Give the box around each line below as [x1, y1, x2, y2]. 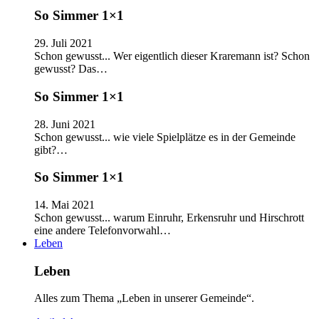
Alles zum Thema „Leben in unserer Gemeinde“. [34, 292, 254, 305]
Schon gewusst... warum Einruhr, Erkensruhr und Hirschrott [34, 211, 304, 224]
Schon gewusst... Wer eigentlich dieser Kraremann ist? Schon [34, 50, 310, 63]
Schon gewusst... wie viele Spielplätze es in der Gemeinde [34, 130, 296, 143]
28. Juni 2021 [34, 117, 95, 130]
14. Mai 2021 [34, 199, 95, 211]
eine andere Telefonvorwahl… [34, 224, 171, 236]
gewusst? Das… [34, 63, 108, 75]
